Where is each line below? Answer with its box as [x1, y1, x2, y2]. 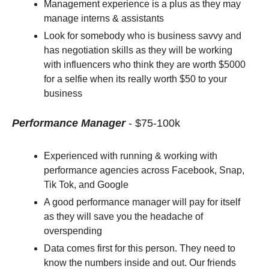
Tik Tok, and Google [44, 180, 131, 190]
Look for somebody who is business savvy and [44, 31, 241, 41]
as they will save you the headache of [44, 211, 203, 222]
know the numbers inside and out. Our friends [44, 258, 236, 268]
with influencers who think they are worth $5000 [44, 59, 246, 70]
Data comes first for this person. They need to [44, 243, 235, 253]
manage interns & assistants [44, 13, 164, 23]
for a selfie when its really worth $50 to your [44, 74, 227, 84]
